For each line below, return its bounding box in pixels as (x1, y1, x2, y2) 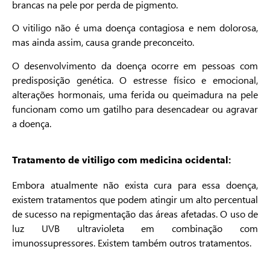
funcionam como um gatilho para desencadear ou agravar (12, 102, 258, 115)
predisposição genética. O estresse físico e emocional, (12, 73, 258, 86)
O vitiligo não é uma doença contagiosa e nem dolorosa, (12, 21, 258, 34)
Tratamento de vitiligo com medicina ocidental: (12, 153, 231, 166)
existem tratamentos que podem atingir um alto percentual (12, 193, 258, 206)
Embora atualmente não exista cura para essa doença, (12, 178, 258, 192)
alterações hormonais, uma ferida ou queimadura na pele (12, 87, 258, 101)
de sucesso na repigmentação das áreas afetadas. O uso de (12, 207, 258, 221)
